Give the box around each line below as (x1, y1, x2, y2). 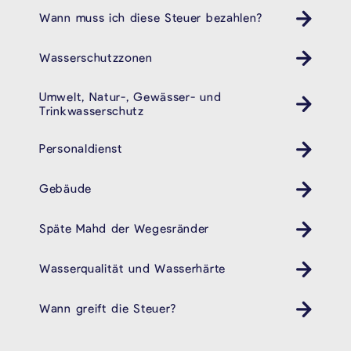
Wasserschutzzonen (39, 49, 153, 64)
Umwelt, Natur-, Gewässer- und (39, 89, 222, 104)
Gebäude (39, 181, 92, 196)
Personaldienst (39, 141, 123, 156)
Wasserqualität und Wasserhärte (39, 261, 226, 276)
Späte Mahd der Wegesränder (39, 221, 210, 236)
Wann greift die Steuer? (39, 301, 177, 316)
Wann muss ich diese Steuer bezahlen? (39, 9, 263, 24)
